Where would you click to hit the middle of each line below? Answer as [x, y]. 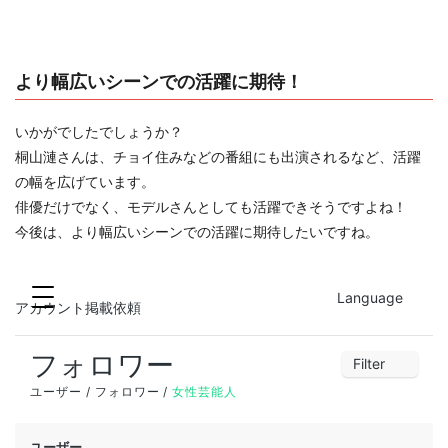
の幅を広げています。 [85, 181]
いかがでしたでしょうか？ [99, 131]
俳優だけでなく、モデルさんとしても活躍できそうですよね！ [211, 206]
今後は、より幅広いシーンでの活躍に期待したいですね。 [197, 231]
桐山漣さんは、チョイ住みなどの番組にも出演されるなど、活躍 [218, 156]
